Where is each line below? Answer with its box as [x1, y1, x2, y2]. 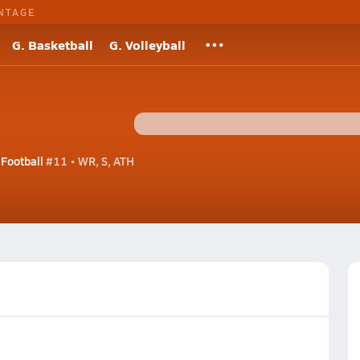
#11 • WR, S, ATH [43, 152, 134, 169]
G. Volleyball [109, 35, 186, 54]
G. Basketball [12, 35, 93, 54]
